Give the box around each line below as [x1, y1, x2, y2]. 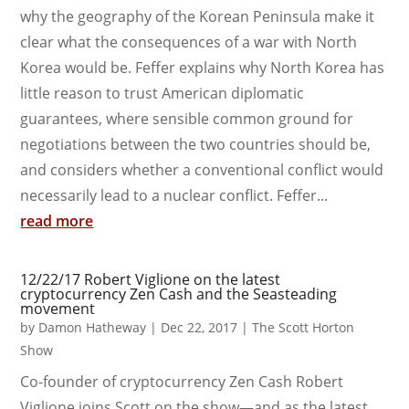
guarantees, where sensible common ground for [20, 108, 354, 129]
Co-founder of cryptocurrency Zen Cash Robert [20, 371, 344, 392]
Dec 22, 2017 [161, 318, 238, 336]
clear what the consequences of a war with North [20, 31, 358, 52]
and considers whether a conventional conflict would [20, 159, 384, 180]
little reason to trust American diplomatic [20, 82, 305, 103]
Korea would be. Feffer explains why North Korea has [20, 57, 385, 78]
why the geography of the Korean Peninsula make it [20, 5, 375, 26]
